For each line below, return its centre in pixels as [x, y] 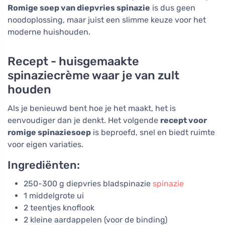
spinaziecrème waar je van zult [93, 76]
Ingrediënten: [44, 165]
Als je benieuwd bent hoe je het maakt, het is [92, 108]
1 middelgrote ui [54, 196]
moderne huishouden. [49, 32]
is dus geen [173, 8]
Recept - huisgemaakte [73, 62]
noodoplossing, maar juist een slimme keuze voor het [107, 20]
